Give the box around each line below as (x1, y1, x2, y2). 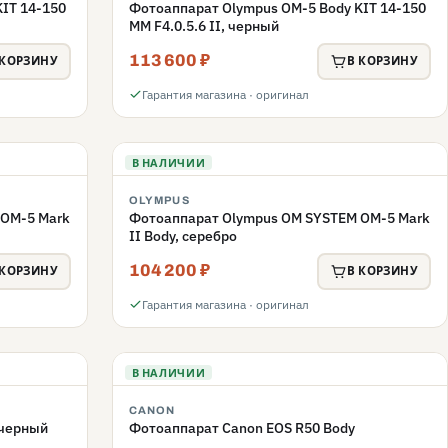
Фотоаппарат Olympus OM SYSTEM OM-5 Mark (129, 208, 430, 227)
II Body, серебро (129, 226, 237, 245)
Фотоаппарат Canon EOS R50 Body (129, 418, 355, 437)
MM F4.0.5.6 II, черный (209, 16, 279, 35)
